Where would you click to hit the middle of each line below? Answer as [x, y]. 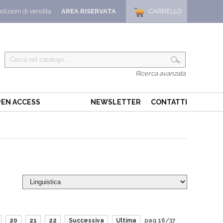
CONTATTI [169, 102]
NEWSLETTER [116, 102]
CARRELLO [166, 11]
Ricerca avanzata [161, 73]
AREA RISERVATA [89, 11]
